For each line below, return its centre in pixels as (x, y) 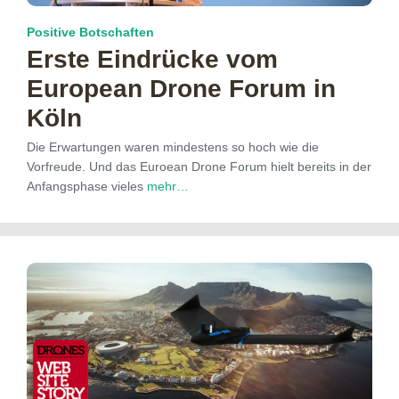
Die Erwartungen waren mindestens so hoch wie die (173, 147)
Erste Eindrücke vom (152, 60)
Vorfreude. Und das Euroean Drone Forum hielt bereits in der (199, 167)
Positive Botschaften (90, 33)
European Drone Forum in (181, 89)
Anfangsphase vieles (87, 187)
